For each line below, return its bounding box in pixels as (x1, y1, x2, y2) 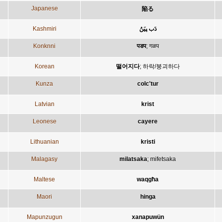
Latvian (34, 100, 55, 108)
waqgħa (137, 175, 159, 183)
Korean (34, 62, 55, 70)
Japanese (31, 4, 58, 12)
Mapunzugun (26, 213, 62, 221)
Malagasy (31, 155, 57, 163)
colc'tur (137, 80, 159, 87)
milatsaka (119, 155, 147, 163)
